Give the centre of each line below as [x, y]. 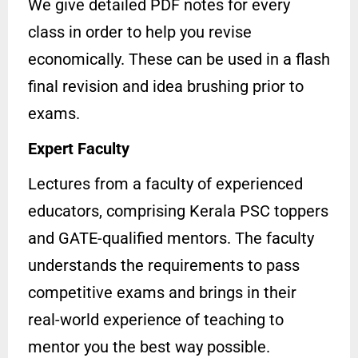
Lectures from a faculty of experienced [165, 184]
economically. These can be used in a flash [179, 60]
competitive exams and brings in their [162, 293]
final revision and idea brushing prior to [166, 87]
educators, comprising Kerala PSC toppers [178, 211]
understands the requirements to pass [164, 266]
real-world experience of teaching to [156, 320]
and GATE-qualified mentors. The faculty [171, 239]
